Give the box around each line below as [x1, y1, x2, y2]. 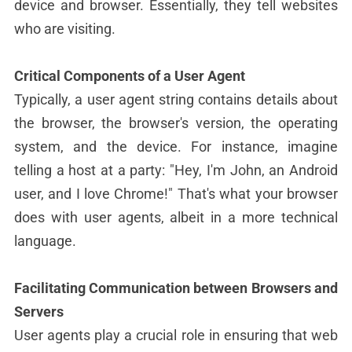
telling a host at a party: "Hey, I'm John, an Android [13, 162, 339, 178]
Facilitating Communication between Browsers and [13, 280, 339, 296]
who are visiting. [13, 20, 115, 37]
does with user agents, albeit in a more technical [13, 209, 339, 225]
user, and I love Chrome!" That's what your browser [13, 185, 339, 202]
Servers [13, 303, 64, 320]
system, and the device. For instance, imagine [13, 138, 339, 155]
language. [13, 233, 76, 249]
